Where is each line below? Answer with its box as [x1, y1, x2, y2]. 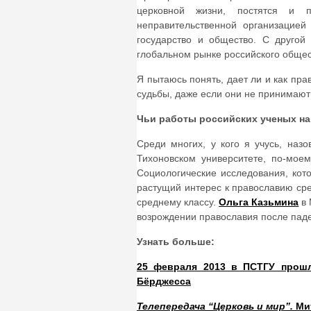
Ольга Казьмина [219, 196, 299, 208]
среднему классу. [137, 196, 219, 208]
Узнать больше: [137, 236, 215, 248]
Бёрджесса [137, 276, 191, 287]
